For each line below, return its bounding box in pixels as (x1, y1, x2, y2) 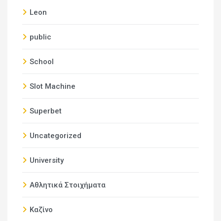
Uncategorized (30, 131, 81, 140)
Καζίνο (30, 205, 53, 214)
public (30, 33, 51, 41)
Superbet (30, 107, 62, 115)
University (30, 156, 64, 165)
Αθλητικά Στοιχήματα (30, 181, 106, 189)
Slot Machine (30, 82, 75, 91)
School (30, 57, 54, 66)
